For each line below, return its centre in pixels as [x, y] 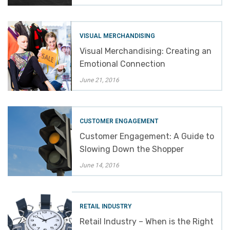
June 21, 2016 [100, 80]
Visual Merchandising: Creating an [146, 51]
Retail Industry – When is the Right [147, 221]
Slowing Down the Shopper [132, 149]
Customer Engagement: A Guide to [147, 136]
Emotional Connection [123, 64]
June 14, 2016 [100, 165]
